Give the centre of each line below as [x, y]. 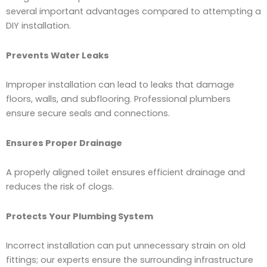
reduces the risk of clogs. [60, 187]
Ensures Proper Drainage [64, 143]
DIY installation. [38, 26]
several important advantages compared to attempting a [133, 12]
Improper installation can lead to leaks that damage [120, 85]
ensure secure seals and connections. [88, 114]
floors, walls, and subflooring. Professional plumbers [118, 99]
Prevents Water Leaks [58, 55]
